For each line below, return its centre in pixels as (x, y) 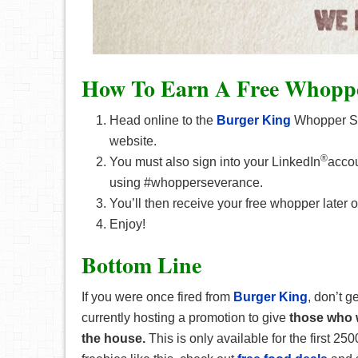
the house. (113, 338)
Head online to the (163, 120)
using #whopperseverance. (186, 182)
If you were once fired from (157, 296)
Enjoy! (127, 224)
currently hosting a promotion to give (184, 317)
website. (133, 141)
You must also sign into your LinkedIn (215, 161)
